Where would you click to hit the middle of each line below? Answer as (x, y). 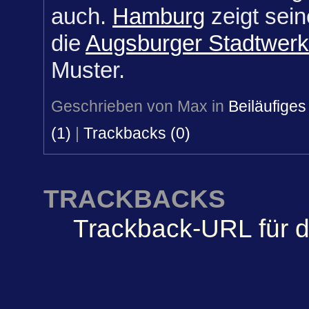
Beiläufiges (267, 107)
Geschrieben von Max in (140, 107)
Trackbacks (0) (137, 133)
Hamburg (159, 17)
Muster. (88, 70)
